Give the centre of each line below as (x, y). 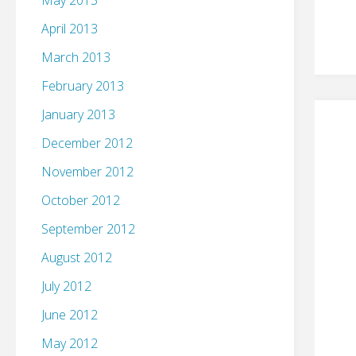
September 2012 (88, 229)
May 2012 (70, 344)
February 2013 (83, 86)
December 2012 (87, 143)
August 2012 (77, 258)
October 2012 (81, 201)
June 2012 (70, 315)
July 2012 (66, 286)
